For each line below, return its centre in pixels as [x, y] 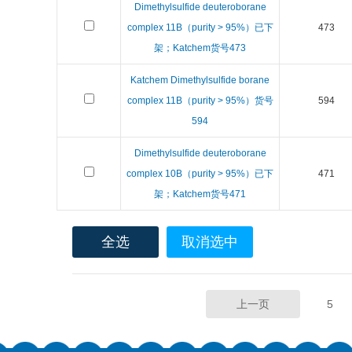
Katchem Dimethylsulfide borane [200, 80]
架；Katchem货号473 [200, 48]
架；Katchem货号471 [200, 194]
